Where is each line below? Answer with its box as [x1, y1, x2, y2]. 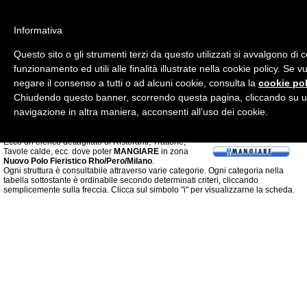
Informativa [14, 25, 62, 36]
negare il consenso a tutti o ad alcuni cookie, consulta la [14, 77, 258, 88]
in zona [159, 147, 188, 156]
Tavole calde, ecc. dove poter [3, 147, 114, 156]
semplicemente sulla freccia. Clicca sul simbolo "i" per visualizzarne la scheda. [3, 185, 295, 195]
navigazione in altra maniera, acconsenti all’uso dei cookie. [14, 106, 268, 117]
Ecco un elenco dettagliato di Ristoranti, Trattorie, [3, 137, 186, 147]
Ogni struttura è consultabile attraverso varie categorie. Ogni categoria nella [3, 166, 284, 175]
